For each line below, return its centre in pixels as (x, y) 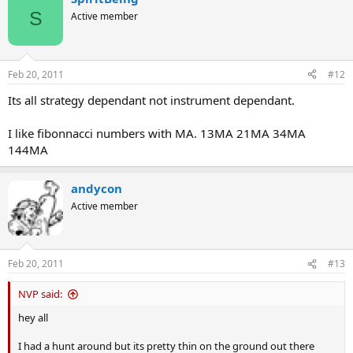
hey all (33, 318)
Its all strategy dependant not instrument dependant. (151, 100)
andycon (97, 188)
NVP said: (40, 294)
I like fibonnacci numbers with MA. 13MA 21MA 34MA (157, 133)
